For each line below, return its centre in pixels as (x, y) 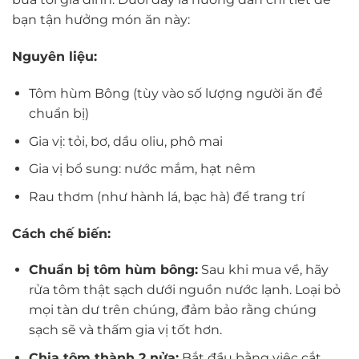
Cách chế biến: (61, 233)
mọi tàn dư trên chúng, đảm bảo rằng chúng (172, 310)
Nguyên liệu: (54, 57)
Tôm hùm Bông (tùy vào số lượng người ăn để (175, 94)
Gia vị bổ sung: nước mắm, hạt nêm (142, 169)
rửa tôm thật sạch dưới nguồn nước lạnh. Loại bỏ (184, 290)
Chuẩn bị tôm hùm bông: (113, 270)
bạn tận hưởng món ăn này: (101, 20)
